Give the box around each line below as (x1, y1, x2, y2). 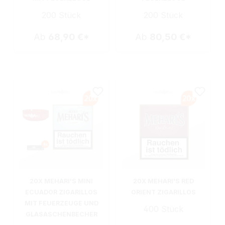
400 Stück (143, 203, 183, 214)
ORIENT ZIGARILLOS (131, 188, 196, 196)
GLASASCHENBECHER (25, 210, 97, 218)
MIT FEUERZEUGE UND (24, 199, 98, 207)
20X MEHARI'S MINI (30, 177, 93, 185)
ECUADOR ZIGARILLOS (25, 188, 97, 196)
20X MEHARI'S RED (133, 177, 194, 185)
